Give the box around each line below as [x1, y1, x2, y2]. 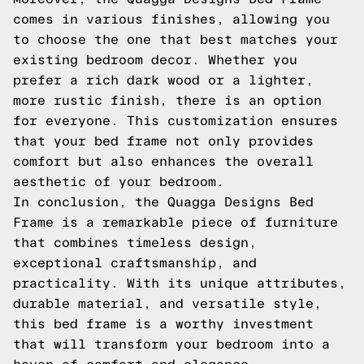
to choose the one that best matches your [13, 32, 338, 46]
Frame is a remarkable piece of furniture [13, 215, 338, 229]
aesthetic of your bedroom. [13, 175, 224, 188]
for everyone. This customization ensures [13, 114, 338, 128]
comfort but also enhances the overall [13, 154, 314, 168]
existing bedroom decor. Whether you [13, 53, 297, 67]
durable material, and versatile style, [13, 297, 322, 310]
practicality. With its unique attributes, [13, 276, 346, 290]
